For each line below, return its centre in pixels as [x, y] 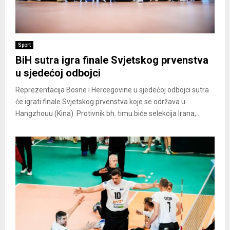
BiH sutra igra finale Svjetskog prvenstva [112, 60]
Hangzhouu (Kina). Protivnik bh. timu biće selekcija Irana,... [108, 114]
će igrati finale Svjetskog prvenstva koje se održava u [100, 102]
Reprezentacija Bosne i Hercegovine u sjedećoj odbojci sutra [112, 90]
